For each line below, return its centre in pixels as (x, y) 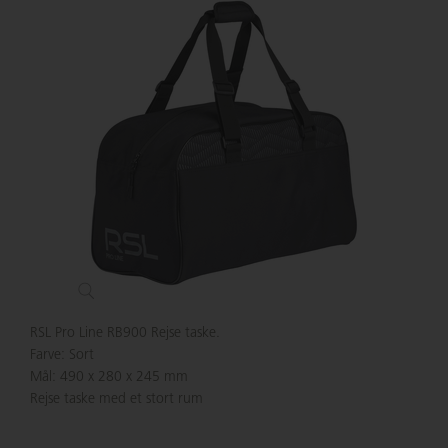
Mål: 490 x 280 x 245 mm (109, 377)
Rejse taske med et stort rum (116, 399)
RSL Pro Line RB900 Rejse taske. (127, 333)
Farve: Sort (62, 355)
